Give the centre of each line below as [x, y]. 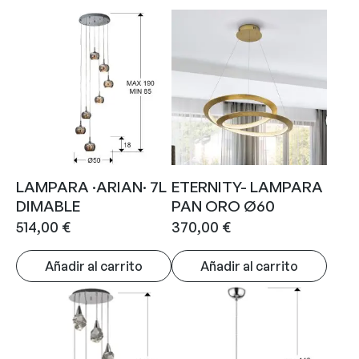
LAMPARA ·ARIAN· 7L [91, 186]
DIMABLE [48, 206]
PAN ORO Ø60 [223, 206]
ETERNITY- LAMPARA [247, 186]
